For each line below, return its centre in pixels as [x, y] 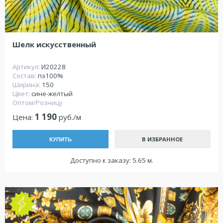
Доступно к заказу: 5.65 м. [111, 161]
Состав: [25, 76]
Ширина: [27, 85]
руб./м [69, 117]
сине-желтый [52, 94]
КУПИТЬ [61, 139]
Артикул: [27, 67]
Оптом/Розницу [38, 103]
